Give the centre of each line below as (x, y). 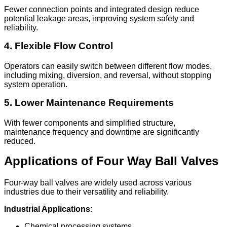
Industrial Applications (47, 209)
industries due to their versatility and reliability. (86, 192)
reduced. (20, 141)
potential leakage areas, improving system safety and (99, 19)
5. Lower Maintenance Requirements (89, 103)
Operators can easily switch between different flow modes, (108, 66)
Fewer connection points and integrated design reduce (102, 10)
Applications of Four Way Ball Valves (111, 161)
